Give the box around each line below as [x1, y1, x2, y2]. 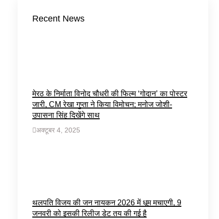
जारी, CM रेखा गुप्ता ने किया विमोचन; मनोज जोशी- [32, 100, 172, 109]
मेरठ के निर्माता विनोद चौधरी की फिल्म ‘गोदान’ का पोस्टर [32, 89, 187, 98]
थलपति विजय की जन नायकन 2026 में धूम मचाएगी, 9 [32, 198, 181, 207]
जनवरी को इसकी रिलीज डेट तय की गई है [32, 209, 147, 218]
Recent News [32, 13, 85, 23]
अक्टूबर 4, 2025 [36, 126, 80, 134]
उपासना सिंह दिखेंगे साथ [32, 111, 100, 120]
